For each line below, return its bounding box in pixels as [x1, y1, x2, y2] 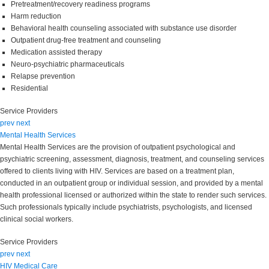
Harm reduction [11, 12, 61, 21]
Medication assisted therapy [11, 48, 102, 57]
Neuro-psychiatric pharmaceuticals [11, 60, 124, 69]
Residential [11, 84, 48, 93]
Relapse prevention [11, 72, 75, 81]
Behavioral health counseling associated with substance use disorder [11, 24, 237, 33]
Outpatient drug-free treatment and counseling [11, 36, 161, 45]
